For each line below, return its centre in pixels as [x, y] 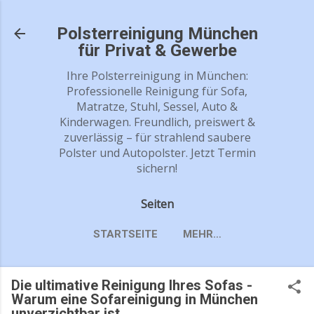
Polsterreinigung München [157, 34]
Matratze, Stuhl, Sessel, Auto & [157, 107]
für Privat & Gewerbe [157, 50]
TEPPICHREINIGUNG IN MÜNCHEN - [157, 264]
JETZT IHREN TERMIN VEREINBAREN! [157, 278]
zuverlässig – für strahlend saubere [157, 137]
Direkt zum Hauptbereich [157, 18]
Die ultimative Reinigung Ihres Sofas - [132, 286]
